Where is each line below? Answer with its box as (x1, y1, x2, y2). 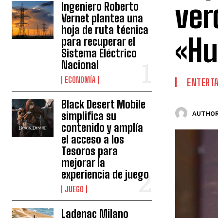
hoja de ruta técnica (61, 23, 149, 36)
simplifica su (61, 109, 117, 123)
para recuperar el (61, 35, 136, 48)
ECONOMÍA (65, 75, 96, 84)
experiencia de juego (61, 168, 149, 181)
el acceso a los (61, 133, 125, 146)
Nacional (61, 58, 99, 72)
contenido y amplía (61, 121, 144, 134)
